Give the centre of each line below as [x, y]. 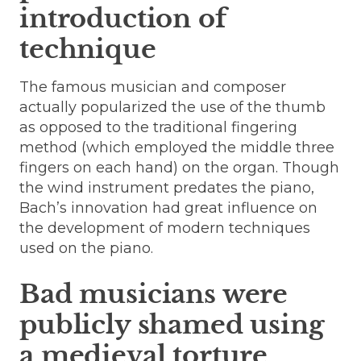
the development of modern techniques [165, 228]
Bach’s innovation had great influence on [168, 207]
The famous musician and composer [153, 87]
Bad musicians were [154, 294]
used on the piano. [86, 248]
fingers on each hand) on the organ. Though [179, 167]
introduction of [123, 18]
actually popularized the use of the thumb [172, 107]
